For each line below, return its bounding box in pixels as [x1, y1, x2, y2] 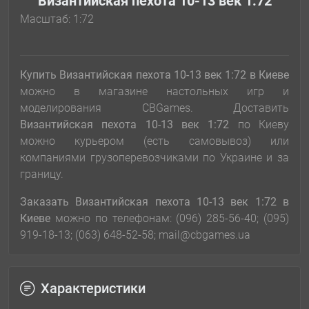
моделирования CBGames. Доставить [20, 101, 289, 115]
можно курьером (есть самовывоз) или [20, 134, 289, 148]
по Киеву [237, 118, 290, 132]
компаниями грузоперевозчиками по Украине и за [20, 151, 289, 165]
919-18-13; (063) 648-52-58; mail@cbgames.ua [20, 228, 250, 242]
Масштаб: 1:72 [20, 12, 94, 26]
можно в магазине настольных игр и [20, 85, 289, 99]
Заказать [20, 195, 76, 209]
